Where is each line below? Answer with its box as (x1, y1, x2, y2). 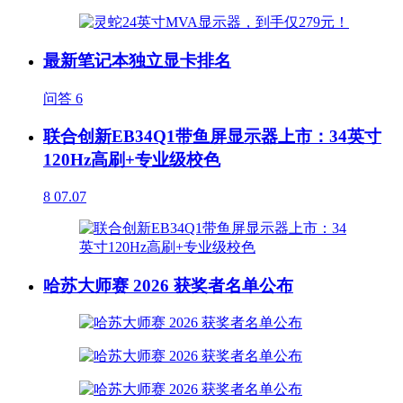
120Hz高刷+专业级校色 (43, 150, 220, 170)
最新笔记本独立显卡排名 (43, 50, 231, 70)
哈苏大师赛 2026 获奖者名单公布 (43, 275, 293, 295)
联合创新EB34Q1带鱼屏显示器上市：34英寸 (43, 127, 381, 147)
